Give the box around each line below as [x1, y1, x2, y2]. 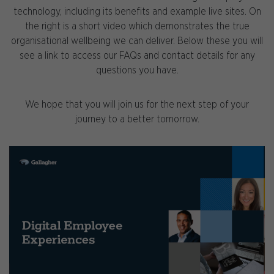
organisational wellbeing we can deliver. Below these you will [11, 36, 263, 46]
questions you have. [95, 65, 179, 76]
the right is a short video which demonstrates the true [24, 21, 250, 32]
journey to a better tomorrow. [75, 114, 199, 125]
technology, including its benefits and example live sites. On [13, 7, 261, 17]
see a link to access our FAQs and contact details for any [19, 51, 255, 61]
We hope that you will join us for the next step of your [25, 100, 249, 110]
